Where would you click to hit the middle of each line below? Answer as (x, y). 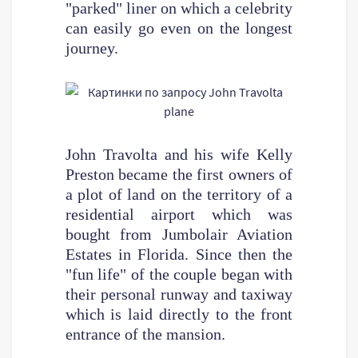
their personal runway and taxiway (179, 294)
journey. (91, 48)
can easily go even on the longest (179, 28)
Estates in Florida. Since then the (179, 254)
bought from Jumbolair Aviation (179, 234)
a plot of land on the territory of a (179, 194)
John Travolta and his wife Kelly (179, 154)
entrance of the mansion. (145, 334)
